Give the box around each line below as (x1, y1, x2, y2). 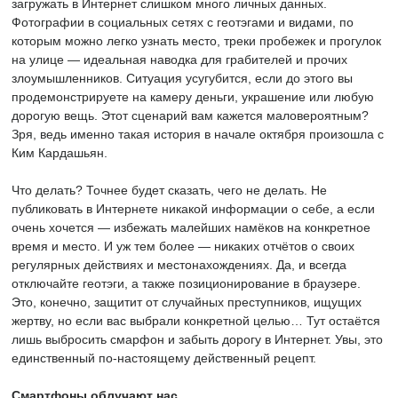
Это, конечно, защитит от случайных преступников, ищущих (12, 295, 362, 309)
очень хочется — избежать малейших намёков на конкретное (12, 220, 370, 235)
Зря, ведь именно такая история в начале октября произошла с (12, 127, 384, 141)
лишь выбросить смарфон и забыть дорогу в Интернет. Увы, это (12, 332, 383, 346)
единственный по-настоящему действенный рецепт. (12, 351, 316, 365)
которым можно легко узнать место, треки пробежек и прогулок (12, 34, 381, 48)
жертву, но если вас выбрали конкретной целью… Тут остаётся (12, 314, 380, 328)
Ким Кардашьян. (12, 146, 107, 160)
